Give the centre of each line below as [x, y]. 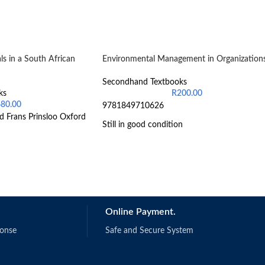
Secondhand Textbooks [145, 82]
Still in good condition [143, 125]
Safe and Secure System [149, 230]
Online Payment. [140, 211]
